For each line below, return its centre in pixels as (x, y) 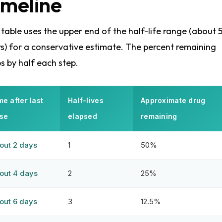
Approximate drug (173, 100)
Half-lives (86, 100)
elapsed (83, 116)
